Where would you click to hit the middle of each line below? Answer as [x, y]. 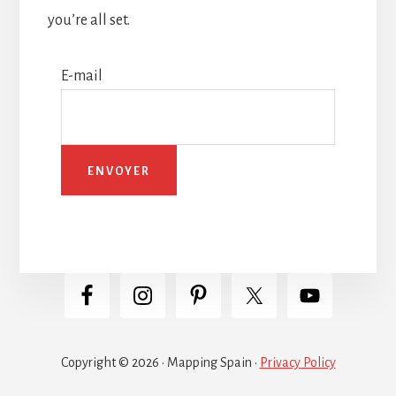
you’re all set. [88, 20]
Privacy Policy [297, 362]
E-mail [82, 76]
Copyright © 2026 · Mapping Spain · [160, 362]
